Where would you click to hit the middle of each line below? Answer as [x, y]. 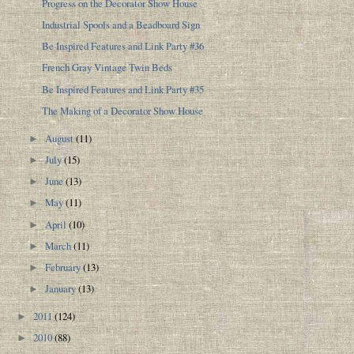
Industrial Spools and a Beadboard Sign [121, 24]
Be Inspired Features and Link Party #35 [123, 89]
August [61, 138]
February [64, 267]
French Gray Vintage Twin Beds [107, 68]
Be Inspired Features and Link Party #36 [123, 46]
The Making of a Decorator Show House [123, 110]
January [62, 289]
